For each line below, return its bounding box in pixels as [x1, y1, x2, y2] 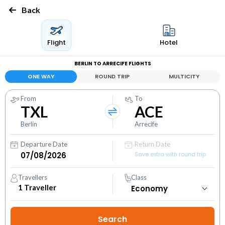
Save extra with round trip [135, 150, 206, 158]
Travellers [18, 173, 48, 181]
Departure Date [21, 140, 67, 148]
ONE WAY [27, 72, 54, 80]
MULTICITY [169, 72, 200, 80]
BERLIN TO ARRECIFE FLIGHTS [74, 60, 151, 67]
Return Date [135, 140, 171, 148]
